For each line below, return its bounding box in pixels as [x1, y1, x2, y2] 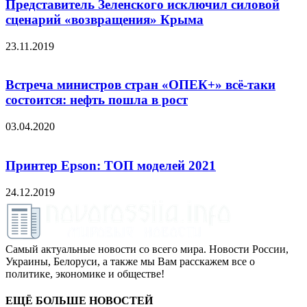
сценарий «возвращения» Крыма [5, 12, 204, 27]
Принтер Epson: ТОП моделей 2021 [5, 158, 216, 173]
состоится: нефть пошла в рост [5, 93, 188, 108]
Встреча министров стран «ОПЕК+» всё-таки [5, 77, 275, 93]
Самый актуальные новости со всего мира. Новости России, [5, 243, 288, 255]
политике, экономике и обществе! [5, 267, 164, 280]
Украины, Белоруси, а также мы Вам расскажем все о [5, 255, 255, 267]
